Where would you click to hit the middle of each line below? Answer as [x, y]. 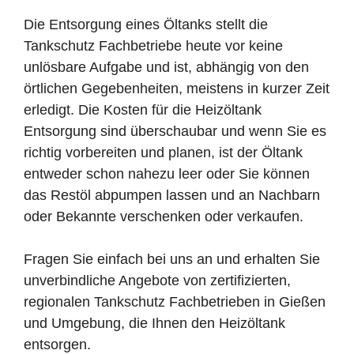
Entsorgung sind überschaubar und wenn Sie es [175, 131]
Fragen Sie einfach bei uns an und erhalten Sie [172, 259]
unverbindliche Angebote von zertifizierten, [157, 280]
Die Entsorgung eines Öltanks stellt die [146, 24]
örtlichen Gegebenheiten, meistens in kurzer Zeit [177, 88]
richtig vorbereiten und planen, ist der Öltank [163, 152]
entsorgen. [57, 344]
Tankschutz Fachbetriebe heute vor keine [153, 45]
